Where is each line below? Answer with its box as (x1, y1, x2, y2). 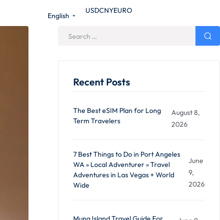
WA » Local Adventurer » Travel (73, 160, 170, 169)
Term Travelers (73, 116, 120, 126)
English (48, 11, 69, 21)
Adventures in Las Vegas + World (73, 170, 174, 180)
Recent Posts (73, 76, 130, 88)
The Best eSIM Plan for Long (73, 106, 161, 115)
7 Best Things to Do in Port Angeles (73, 150, 180, 159)
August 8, (171, 108, 200, 117)
